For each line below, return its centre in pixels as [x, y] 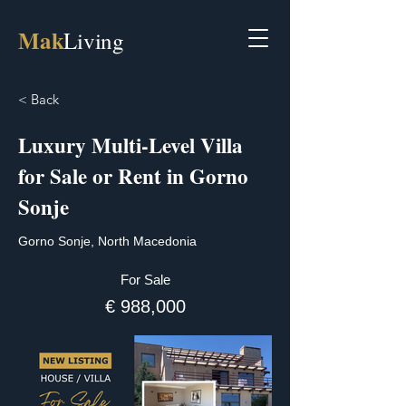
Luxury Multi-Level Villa [130, 145]
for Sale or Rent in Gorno [133, 176]
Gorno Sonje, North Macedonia [107, 241]
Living [94, 40]
